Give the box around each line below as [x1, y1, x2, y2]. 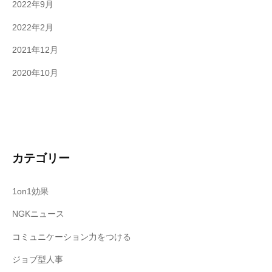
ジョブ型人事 [12, 255, 63, 265]
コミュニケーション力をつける [12, 232, 131, 242]
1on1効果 [12, 186, 49, 196]
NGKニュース [12, 209, 64, 219]
